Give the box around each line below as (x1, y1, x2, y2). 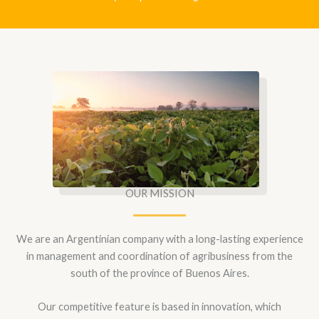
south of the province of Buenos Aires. (70, 267, 249, 280)
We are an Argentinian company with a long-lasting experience (16, 233, 303, 246)
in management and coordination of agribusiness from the (26, 250, 293, 263)
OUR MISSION (125, 187, 194, 200)
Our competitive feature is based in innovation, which (38, 300, 281, 313)
